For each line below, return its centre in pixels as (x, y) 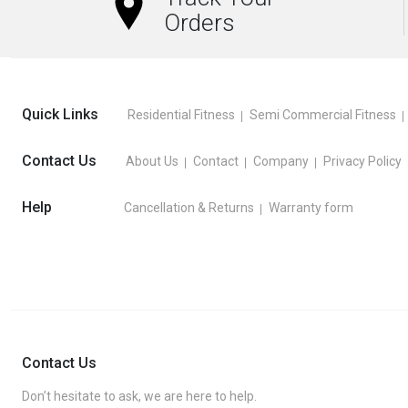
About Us (152, 161)
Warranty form (311, 207)
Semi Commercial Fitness (323, 114)
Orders (199, 22)
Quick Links (60, 114)
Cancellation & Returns (189, 207)
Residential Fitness (181, 114)
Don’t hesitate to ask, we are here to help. (139, 396)
